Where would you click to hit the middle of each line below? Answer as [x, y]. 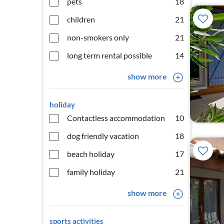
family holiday [91, 172]
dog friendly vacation [103, 136]
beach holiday [91, 154]
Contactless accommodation [116, 118]
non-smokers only [98, 37]
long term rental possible [109, 55]
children [81, 19]
